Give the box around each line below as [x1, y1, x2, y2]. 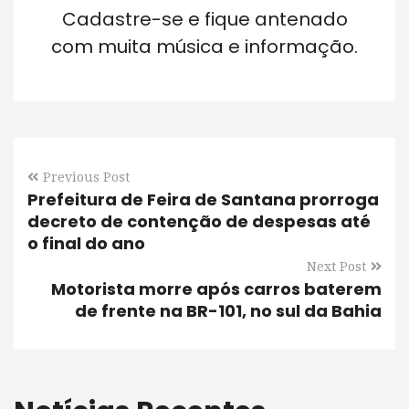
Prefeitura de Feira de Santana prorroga [27, 187, 379, 211]
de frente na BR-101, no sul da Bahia [75, 299, 382, 322]
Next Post [307, 258, 366, 274]
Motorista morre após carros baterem [51, 277, 382, 300]
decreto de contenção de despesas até [27, 209, 371, 233]
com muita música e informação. [51, 33, 358, 59]
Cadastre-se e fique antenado [61, 5, 348, 32]
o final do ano [27, 231, 145, 255]
